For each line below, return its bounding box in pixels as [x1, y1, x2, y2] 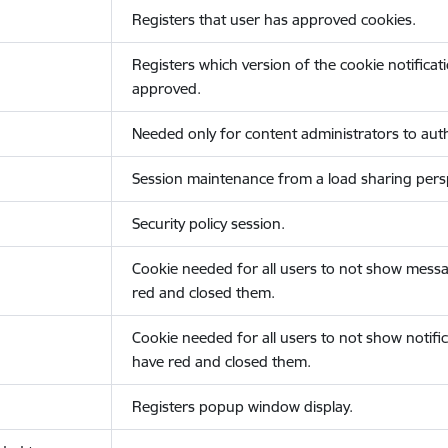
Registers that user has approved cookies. [131, 10, 416, 29]
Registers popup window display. [131, 397, 353, 416]
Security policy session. [131, 214, 285, 233]
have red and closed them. [131, 352, 311, 371]
